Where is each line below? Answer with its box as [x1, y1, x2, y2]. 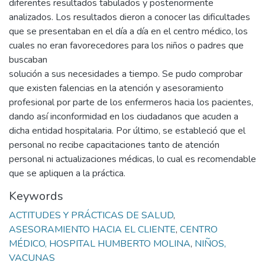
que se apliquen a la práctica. [9, 167, 125, 180]
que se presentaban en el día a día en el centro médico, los [9, 25, 248, 38]
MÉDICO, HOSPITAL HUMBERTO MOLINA [9, 237, 190, 250]
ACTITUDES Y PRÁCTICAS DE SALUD [9, 209, 173, 222]
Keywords [9, 188, 63, 204]
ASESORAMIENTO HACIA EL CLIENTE [9, 223, 176, 236]
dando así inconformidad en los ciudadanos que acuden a [9, 110, 238, 123]
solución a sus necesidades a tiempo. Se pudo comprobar [9, 67, 243, 80]
